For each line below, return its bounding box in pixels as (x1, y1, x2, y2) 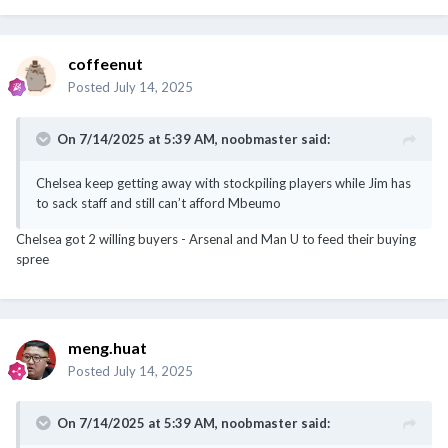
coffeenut (68, 53, 143, 73)
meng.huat (68, 337, 147, 357)
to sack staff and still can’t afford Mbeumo (36, 194, 281, 211)
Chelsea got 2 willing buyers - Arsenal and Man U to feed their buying (16, 230, 416, 247)
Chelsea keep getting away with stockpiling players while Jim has (36, 174, 411, 191)
